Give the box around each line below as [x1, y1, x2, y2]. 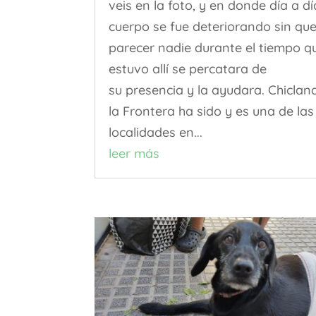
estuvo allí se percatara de [109, 61, 267, 78]
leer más [109, 145, 160, 162]
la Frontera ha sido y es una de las [109, 103, 315, 120]
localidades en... [109, 124, 203, 141]
